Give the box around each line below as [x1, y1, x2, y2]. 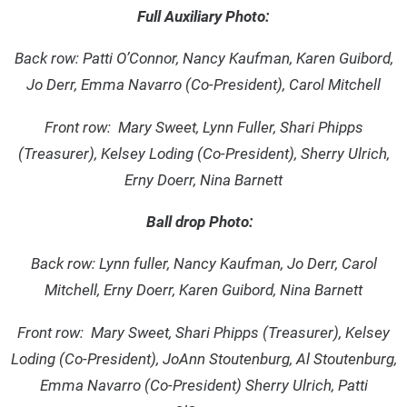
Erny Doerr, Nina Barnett [124, 170, 283, 189]
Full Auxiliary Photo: [137, 6, 270, 25]
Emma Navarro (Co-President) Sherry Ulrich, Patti [39, 375, 368, 394]
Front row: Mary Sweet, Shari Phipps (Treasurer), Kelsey [17, 323, 390, 342]
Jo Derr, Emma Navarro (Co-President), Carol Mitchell [26, 75, 381, 94]
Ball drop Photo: [146, 212, 261, 231]
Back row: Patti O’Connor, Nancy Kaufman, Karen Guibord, [14, 49, 393, 68]
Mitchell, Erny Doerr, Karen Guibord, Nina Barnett [45, 281, 362, 300]
